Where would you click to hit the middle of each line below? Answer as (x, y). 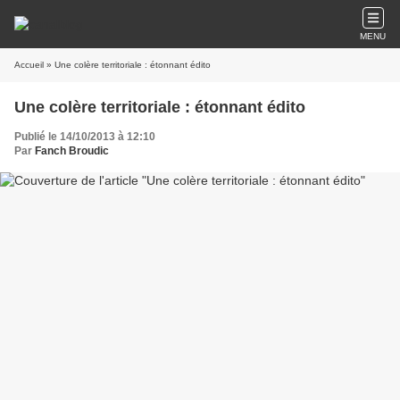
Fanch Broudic (72, 151)
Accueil (29, 65)
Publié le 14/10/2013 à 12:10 (85, 137)
